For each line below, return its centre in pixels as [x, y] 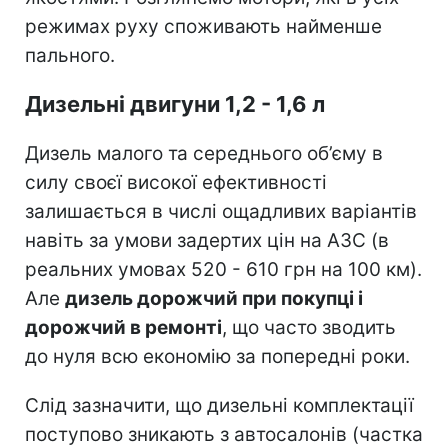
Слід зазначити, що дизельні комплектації [219, 406]
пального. [70, 56]
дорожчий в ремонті [123, 328]
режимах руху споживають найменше [203, 27]
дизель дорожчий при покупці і [214, 299]
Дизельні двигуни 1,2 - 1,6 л [175, 104]
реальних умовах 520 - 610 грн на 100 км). [223, 270]
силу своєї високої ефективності [176, 183]
